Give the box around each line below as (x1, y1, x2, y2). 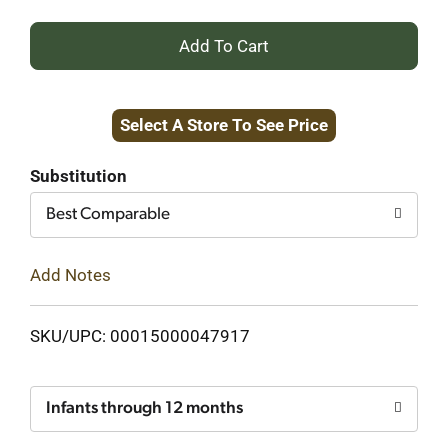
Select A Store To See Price (120, 115, 328, 135)
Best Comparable (46, 206, 170, 223)
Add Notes (30, 264, 111, 285)
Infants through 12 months (46, 399, 243, 417)
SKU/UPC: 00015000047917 (30, 325, 250, 346)
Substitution (30, 166, 127, 186)
